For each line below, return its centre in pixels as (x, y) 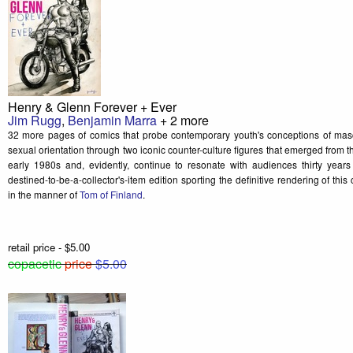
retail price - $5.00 (49, 247)
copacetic (35, 264)
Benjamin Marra (112, 121)
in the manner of (44, 195)
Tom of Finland (111, 195)
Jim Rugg (35, 121)
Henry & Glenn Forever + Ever (92, 107)
